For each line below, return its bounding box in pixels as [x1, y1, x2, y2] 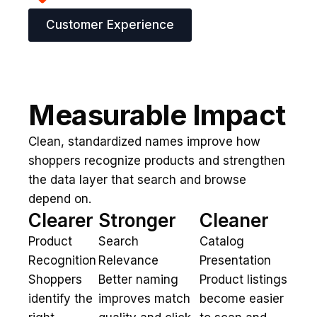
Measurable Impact [28, 98, 286, 132]
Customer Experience [46, 18, 174, 32]
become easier [199, 292, 284, 306]
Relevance [98, 253, 159, 267]
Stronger [98, 209, 177, 231]
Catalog [199, 234, 244, 248]
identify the [28, 292, 93, 306]
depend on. [28, 192, 91, 206]
